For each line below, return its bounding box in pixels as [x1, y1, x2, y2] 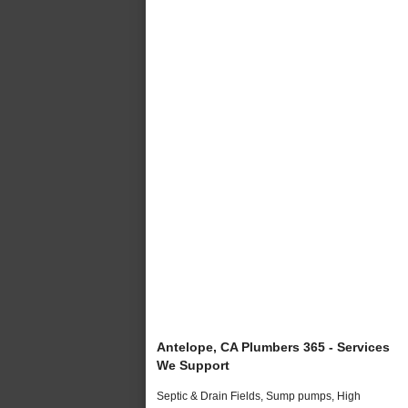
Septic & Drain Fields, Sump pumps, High [157, 389, 361, 403]
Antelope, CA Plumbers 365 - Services [157, 339, 390, 354]
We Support [157, 357, 229, 372]
